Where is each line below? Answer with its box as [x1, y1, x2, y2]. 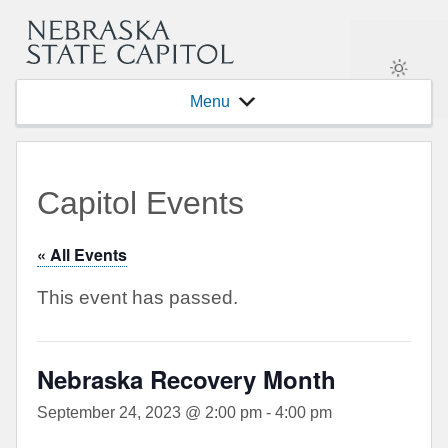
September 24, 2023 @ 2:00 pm [37, 404, 262, 422]
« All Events [37, 243, 127, 267]
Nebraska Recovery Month [37, 362, 336, 397]
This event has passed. [37, 287, 238, 309]
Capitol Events [37, 185, 244, 222]
